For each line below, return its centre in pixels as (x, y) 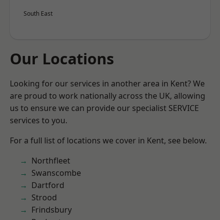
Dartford (48, 185)
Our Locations (62, 58)
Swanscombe (56, 173)
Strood (44, 197)
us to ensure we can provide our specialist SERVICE (104, 108)
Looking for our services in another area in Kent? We (107, 83)
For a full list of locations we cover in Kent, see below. (108, 140)
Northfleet (51, 161)
